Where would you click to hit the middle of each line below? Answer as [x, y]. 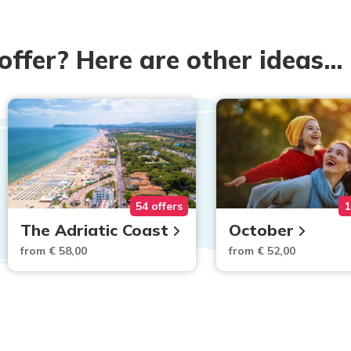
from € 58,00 [54, 251]
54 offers [159, 206]
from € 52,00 [262, 251]
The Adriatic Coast [94, 230]
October [261, 230]
